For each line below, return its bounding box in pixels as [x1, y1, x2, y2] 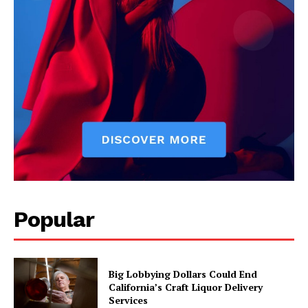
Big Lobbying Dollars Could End [109, 267, 258, 281]
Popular [14, 206, 94, 233]
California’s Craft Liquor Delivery [109, 280, 263, 294]
